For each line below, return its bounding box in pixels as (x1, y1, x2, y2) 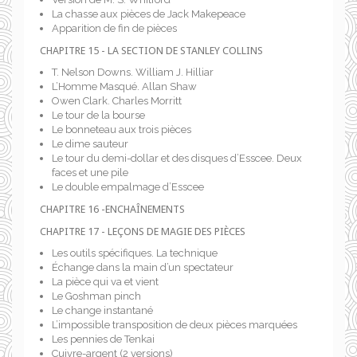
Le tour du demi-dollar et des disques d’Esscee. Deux (52, 152, 302, 164)
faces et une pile (52, 167, 128, 178)
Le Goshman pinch (52, 290, 141, 302)
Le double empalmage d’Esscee (52, 181, 204, 193)
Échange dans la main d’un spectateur (52, 261, 233, 273)
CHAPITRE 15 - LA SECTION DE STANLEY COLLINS (40, 45, 263, 57)
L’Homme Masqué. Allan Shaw (52, 80, 197, 92)
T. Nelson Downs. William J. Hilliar (52, 66, 214, 78)
